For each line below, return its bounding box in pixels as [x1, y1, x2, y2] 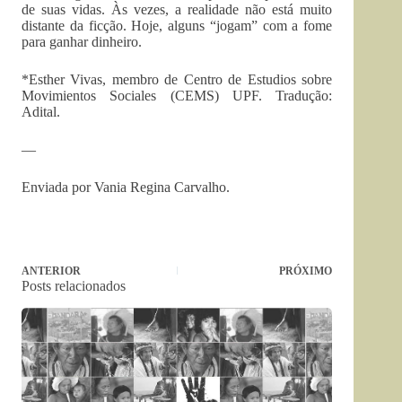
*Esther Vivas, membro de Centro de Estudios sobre [22, 72, 333, 87]
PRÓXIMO [279, 265, 333, 277]
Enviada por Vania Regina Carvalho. [22, 179, 230, 195]
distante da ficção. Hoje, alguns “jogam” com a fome [22, 18, 333, 33]
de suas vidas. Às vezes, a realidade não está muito [22, 2, 333, 17]
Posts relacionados [22, 278, 126, 293]
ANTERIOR [22, 265, 81, 277]
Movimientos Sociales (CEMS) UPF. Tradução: [22, 88, 333, 103]
